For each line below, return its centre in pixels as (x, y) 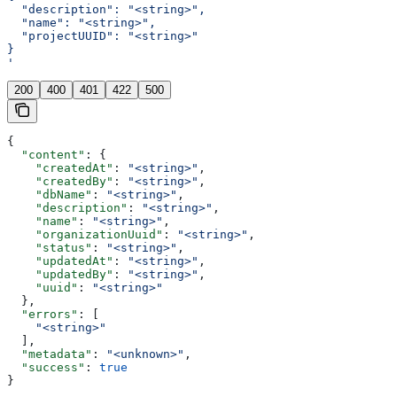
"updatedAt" (60, 261)
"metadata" (50, 354)
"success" (46, 367)
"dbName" (50, 194)
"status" (50, 247)
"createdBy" (60, 181)
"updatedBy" (60, 274)
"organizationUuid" (85, 234)
